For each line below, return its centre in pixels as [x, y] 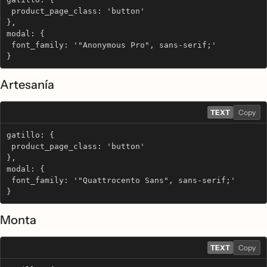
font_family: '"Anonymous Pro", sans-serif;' [111, 45]
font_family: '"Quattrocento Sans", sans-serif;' [121, 180]
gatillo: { [30, 135]
